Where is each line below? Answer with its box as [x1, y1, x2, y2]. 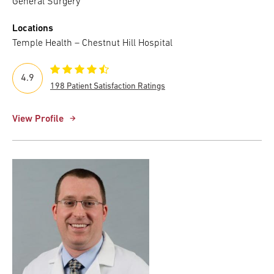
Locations [12, 23, 53, 34]
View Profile [12, 114, 64, 124]
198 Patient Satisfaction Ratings [50, 81, 165, 91]
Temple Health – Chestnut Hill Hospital [12, 38, 172, 48]
